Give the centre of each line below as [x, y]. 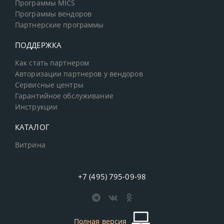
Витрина [30, 145]
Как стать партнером [52, 63]
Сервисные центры [49, 85]
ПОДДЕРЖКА [38, 45]
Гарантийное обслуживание [64, 96]
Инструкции [36, 107]
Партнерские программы [59, 25]
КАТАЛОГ [32, 127]
